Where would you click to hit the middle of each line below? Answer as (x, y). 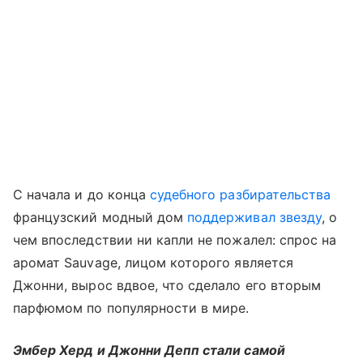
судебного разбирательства (240, 194)
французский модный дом (100, 217)
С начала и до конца (81, 194)
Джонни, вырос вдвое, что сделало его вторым (167, 285)
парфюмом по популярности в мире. (131, 307)
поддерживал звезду (254, 217)
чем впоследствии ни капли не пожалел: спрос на (175, 239)
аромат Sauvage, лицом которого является (153, 262)
